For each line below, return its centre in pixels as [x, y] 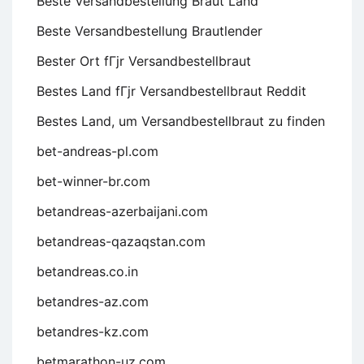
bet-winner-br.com [93, 182]
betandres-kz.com [93, 332]
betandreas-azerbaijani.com [122, 212]
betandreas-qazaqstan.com [121, 242]
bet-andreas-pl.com [97, 152]
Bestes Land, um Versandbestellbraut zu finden [181, 121]
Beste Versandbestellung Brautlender [149, 31]
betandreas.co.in [87, 272]
